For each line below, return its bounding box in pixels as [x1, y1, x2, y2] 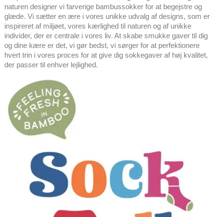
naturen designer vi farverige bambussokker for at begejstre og [4, 2, 202, 11]
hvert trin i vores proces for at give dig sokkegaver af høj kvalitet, [4, 50, 208, 59]
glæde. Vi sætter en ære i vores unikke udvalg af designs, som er [4, 12, 210, 20]
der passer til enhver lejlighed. [4, 60, 98, 69]
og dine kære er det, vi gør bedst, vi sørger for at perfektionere [4, 41, 200, 49]
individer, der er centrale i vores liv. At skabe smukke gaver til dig [4, 31, 208, 40]
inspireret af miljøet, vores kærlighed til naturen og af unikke [4, 21, 191, 30]
